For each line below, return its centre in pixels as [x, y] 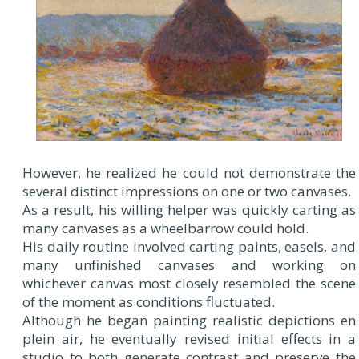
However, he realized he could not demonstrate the [189, 173]
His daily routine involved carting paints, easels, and [189, 247]
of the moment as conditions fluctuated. [149, 302]
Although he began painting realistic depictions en [189, 321]
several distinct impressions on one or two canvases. [187, 192]
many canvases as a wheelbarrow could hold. [165, 228]
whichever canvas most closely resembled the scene [189, 284]
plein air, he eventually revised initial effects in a [189, 339]
